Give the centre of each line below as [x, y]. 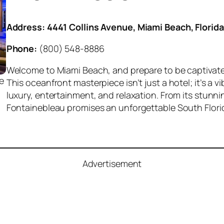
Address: [25, 27]
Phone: [22, 48]
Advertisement [112, 163]
